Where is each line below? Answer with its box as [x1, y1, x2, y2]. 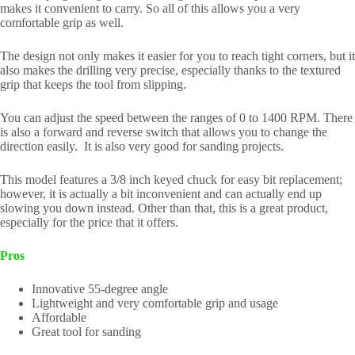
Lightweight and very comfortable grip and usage [32, 296, 278, 311]
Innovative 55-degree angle [32, 282, 168, 296]
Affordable [32, 311, 86, 325]
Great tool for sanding [32, 325, 141, 339]
